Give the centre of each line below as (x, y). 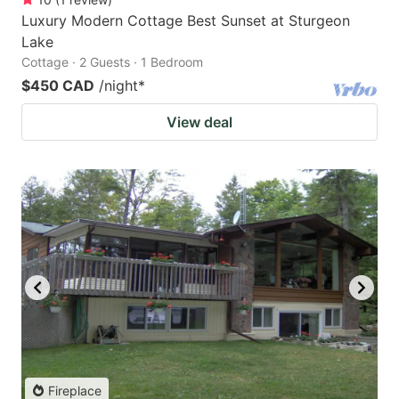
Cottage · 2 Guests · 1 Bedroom (112, 62)
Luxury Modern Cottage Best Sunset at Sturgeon (186, 21)
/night (118, 86)
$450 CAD (58, 86)
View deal (199, 122)
